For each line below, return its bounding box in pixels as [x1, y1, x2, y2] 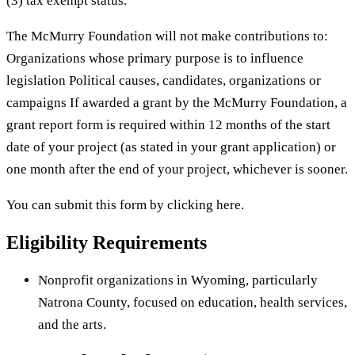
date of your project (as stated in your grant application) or [6, 139, 336, 155]
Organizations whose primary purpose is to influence [6, 50, 303, 66]
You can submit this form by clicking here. [6, 197, 244, 212]
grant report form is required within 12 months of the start [6, 116, 330, 132]
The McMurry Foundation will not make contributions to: [6, 28, 328, 44]
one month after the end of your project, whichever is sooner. [6, 161, 348, 177]
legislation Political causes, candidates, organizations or [6, 72, 321, 88]
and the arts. [38, 316, 106, 332]
